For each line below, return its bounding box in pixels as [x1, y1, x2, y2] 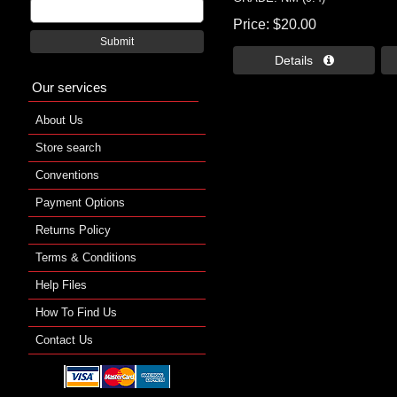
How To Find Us [35, 305, 117, 319]
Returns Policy [35, 222, 111, 237]
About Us [35, 113, 83, 127]
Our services [32, 79, 107, 95]
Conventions [35, 167, 99, 182]
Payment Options [35, 195, 125, 209]
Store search [35, 140, 101, 154]
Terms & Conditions [35, 250, 136, 264]
